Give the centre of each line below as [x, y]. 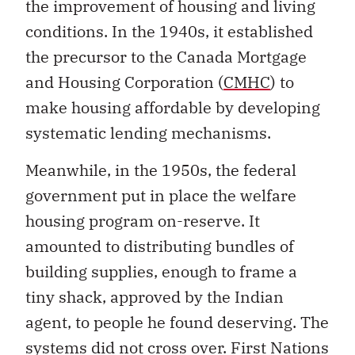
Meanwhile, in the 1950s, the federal [161, 170]
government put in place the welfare [161, 195]
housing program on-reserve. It [143, 220]
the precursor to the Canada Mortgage [166, 57]
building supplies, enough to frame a [161, 271]
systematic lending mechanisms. [148, 133]
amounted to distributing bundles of [160, 246]
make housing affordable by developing [173, 108]
